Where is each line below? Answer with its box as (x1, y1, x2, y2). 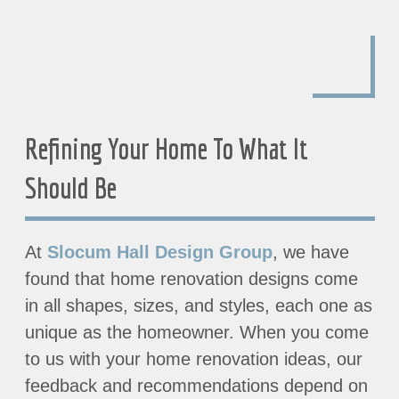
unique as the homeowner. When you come (24, 322, 369, 342)
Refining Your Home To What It (24, 132, 308, 165)
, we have (272, 241, 349, 262)
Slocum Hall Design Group (46, 241, 273, 262)
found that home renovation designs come (24, 268, 358, 289)
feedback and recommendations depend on (24, 375, 368, 395)
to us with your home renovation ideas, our (24, 348, 362, 369)
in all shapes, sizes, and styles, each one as (24, 295, 372, 315)
